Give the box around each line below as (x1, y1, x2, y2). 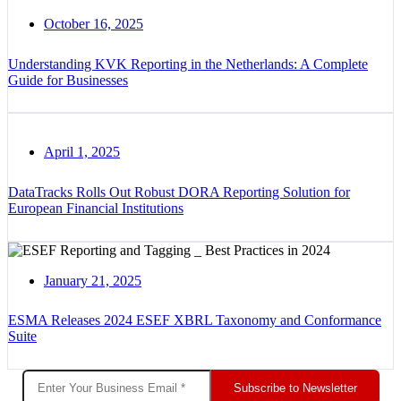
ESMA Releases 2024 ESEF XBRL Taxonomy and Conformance (8, 312, 381, 328)
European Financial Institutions (8, 200, 183, 216)
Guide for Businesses (8, 72, 128, 88)
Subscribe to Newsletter (233, 380, 357, 395)
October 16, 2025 (44, 15, 143, 31)
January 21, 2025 (44, 272, 141, 288)
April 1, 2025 (44, 144, 120, 160)
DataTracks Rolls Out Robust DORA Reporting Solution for (8, 184, 350, 200)
